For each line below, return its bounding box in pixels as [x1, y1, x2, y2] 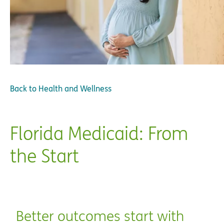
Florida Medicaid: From [10, 121, 188, 145]
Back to [10, 82, 36, 94]
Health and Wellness [38, 82, 111, 94]
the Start [10, 143, 79, 168]
